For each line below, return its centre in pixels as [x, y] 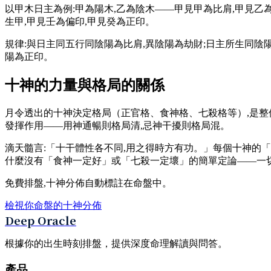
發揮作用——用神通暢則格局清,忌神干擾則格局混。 [117, 126]
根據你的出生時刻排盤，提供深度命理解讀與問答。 [116, 244]
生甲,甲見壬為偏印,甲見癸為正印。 [80, 22]
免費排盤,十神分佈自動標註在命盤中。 [88, 183]
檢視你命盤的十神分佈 [53, 206]
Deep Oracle [41, 220]
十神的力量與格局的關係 [85, 86]
